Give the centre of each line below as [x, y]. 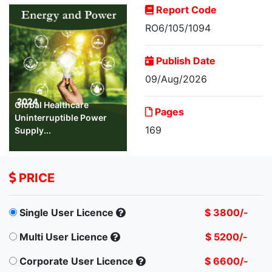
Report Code [185, 9]
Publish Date [185, 60]
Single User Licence [66, 213]
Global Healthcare [52, 105]
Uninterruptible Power [61, 118]
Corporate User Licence [76, 261]
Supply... [33, 131]
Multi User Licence [64, 237]
